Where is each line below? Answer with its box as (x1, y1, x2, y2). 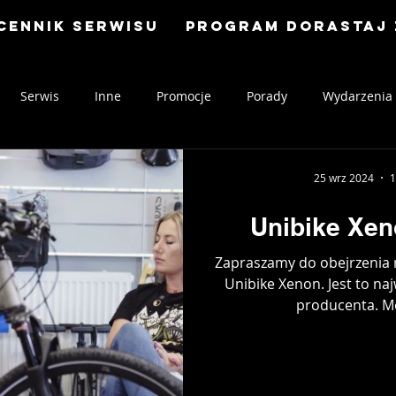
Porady (247, 87, 287, 104)
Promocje (156, 87, 211, 104)
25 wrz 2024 (313, 171, 374, 185)
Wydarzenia (323, 87, 392, 104)
